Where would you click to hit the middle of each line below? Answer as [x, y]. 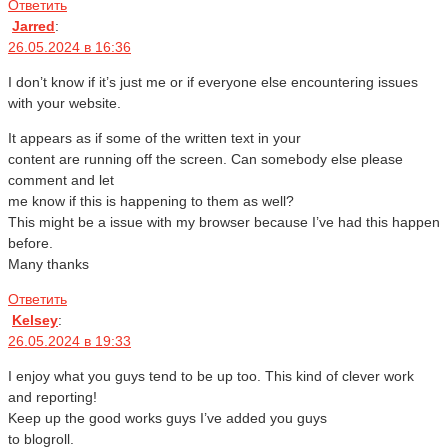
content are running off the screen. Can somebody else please [205, 159]
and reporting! [52, 397]
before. [30, 243]
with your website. [64, 103]
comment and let [61, 180]
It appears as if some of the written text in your [154, 138]
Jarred [33, 26]
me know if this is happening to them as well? [151, 201]
